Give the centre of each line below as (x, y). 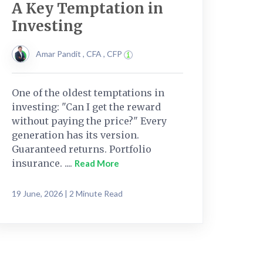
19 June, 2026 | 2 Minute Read (67, 193)
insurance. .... (43, 163)
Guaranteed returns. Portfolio (82, 149)
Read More (97, 163)
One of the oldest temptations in (88, 92)
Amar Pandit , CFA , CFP (80, 53)
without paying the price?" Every (89, 121)
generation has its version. (75, 135)
